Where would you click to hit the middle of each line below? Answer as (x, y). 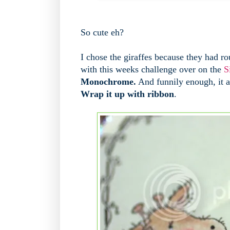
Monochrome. (108, 82)
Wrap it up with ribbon (127, 94)
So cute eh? (102, 33)
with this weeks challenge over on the (152, 70)
